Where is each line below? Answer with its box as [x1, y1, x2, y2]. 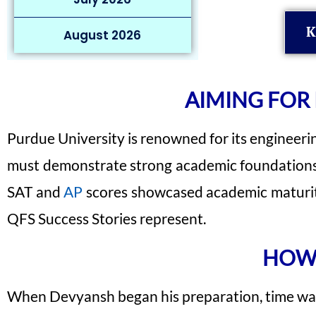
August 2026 [63, 27, 142, 44]
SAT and [7, 183, 64, 200]
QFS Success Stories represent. [7, 209, 206, 227]
